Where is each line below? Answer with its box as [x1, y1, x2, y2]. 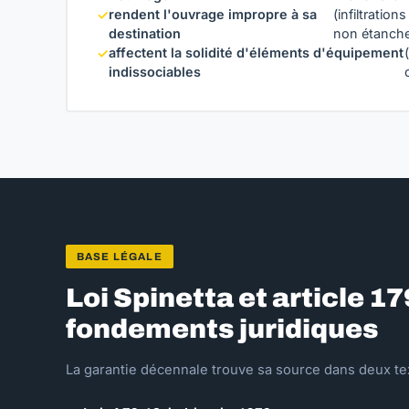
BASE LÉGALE [77, 251, 163, 262]
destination [109, 26, 181, 41]
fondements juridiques [66, 315, 379, 343]
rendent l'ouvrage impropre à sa [109, 6, 317, 22]
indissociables [109, 64, 201, 79]
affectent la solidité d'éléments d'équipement [109, 45, 404, 60]
